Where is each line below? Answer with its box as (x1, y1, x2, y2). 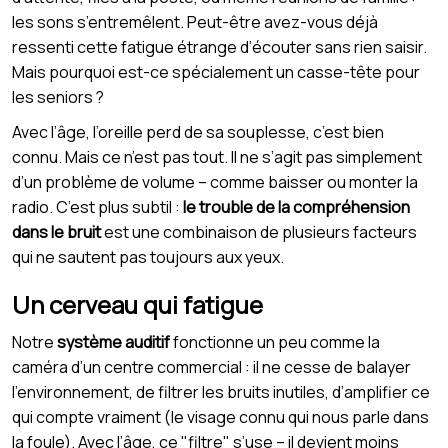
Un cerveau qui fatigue (12, 288, 263, 322)
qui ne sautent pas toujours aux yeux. (12, 246, 284, 269)
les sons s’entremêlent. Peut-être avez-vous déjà (12, 11, 378, 34)
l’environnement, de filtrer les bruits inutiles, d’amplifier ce (12, 381, 430, 404)
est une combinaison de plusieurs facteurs (101, 221, 417, 244)
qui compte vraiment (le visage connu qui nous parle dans (12, 406, 429, 429)
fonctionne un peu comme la (170, 331, 380, 354)
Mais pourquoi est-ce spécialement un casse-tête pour (12, 61, 420, 84)
